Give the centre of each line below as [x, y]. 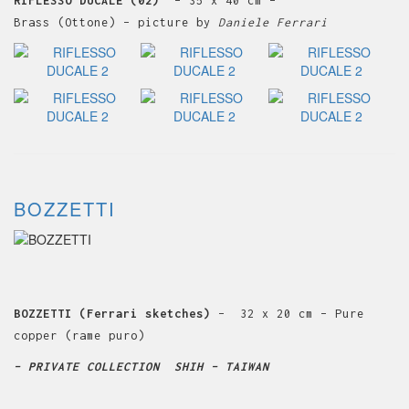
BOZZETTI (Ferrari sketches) [116, 313]
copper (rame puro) [79, 335]
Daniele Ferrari [273, 22]
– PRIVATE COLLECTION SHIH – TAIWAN [142, 366]
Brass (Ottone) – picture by [116, 22]
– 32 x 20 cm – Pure [291, 313]
